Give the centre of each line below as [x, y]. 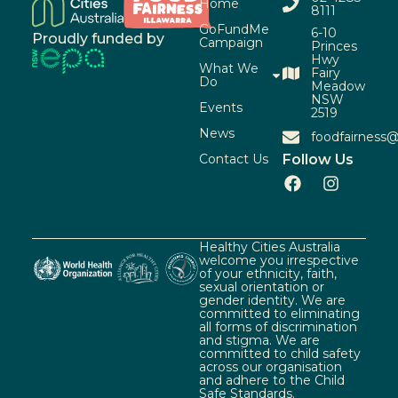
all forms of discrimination [278, 326]
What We [229, 68]
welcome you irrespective [279, 260]
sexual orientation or [262, 287]
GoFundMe [234, 29]
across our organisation [271, 366]
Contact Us [234, 159]
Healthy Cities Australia [270, 247]
